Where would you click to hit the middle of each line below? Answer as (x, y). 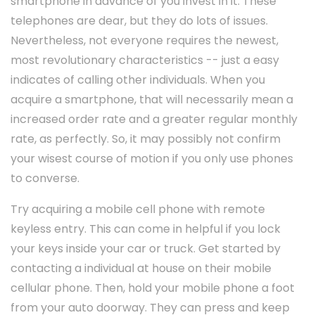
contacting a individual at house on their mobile (141, 269)
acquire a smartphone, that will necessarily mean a (152, 100)
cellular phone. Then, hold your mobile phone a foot (153, 288)
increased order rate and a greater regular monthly (154, 120)
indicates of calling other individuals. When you (138, 80)
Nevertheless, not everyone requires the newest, (144, 41)
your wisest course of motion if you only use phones (152, 159)
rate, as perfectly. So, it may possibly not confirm (146, 139)
